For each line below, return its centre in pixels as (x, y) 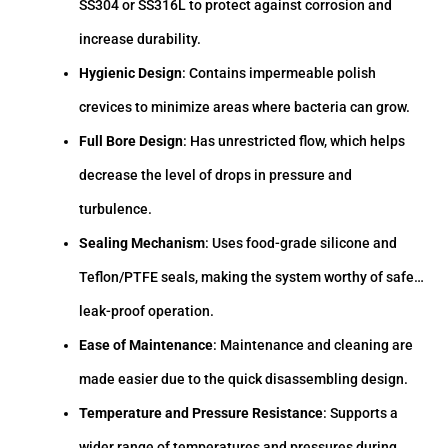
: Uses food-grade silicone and (301, 242)
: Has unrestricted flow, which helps (294, 140)
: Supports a (361, 412)
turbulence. (116, 208)
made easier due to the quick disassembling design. (244, 378)
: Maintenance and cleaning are (313, 344)
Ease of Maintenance (146, 344)
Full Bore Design (131, 140)
